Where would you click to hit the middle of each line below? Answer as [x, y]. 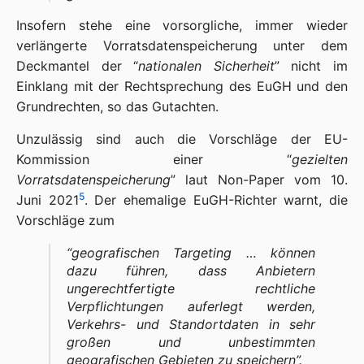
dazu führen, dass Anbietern [191, 271]
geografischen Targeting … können [193, 253]
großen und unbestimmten [191, 342]
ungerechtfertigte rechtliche [191, 288]
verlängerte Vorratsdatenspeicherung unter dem [182, 45]
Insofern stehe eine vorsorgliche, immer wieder [182, 25]
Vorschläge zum [65, 220]
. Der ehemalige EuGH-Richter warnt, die [216, 200]
